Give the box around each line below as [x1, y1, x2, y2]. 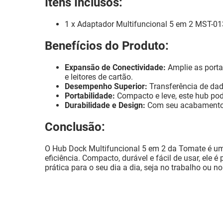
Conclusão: [45, 119, 105, 134]
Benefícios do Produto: [45, 38, 169, 53]
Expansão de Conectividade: [65, 62, 166, 72]
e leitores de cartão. [65, 72, 133, 82]
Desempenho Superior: [65, 81, 147, 91]
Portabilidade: [65, 91, 115, 101]
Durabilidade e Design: [65, 100, 145, 110]
